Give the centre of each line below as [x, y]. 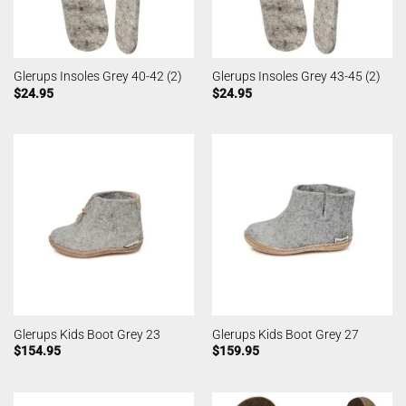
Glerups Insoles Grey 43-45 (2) [296, 77]
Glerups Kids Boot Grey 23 [87, 334]
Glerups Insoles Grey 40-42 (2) [97, 77]
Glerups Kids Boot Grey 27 [285, 334]
